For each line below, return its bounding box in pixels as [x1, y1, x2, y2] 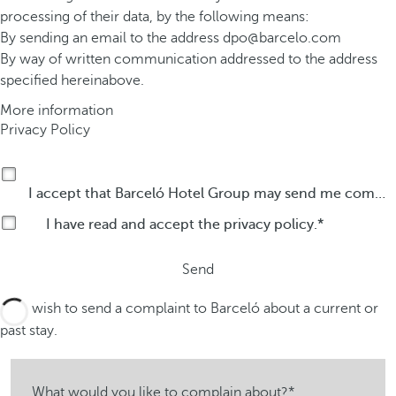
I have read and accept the [46, 217, 224, 232]
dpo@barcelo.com [223, 30, 341, 46]
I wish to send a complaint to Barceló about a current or [25, 301, 378, 316]
